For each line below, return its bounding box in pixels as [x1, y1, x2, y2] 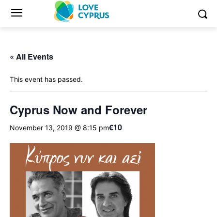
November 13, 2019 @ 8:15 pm [10, 123, 109, 132]
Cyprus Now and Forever [10, 101, 147, 118]
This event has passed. [10, 75, 83, 83]
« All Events [10, 51, 53, 62]
